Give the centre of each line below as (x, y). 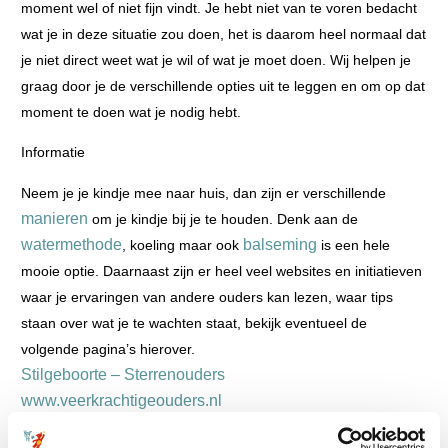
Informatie (53, 152)
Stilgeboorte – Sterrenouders (123, 374)
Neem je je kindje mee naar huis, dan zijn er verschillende (203, 192)
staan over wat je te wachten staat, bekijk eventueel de (194, 322)
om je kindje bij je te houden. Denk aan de (223, 218)
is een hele (353, 244)
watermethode (71, 244)
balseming (280, 244)
